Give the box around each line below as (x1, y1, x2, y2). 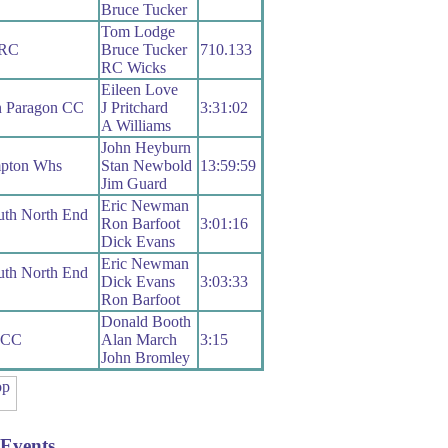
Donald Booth (100, 313, 191, 331)
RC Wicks (100, 59, 166, 77)
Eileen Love (100, 81, 178, 99)
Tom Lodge (100, 23, 175, 41)
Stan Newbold (100, 157, 192, 175)
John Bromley (100, 349, 190, 367)
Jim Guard (100, 175, 167, 193)
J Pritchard (100, 99, 168, 117)
